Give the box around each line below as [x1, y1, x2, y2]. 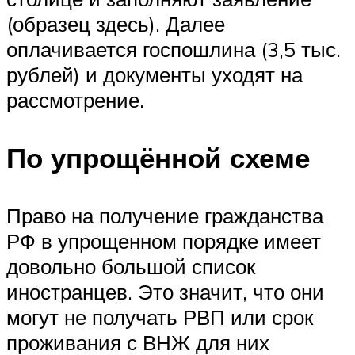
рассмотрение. [6, 86, 144, 113]
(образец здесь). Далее [6, 10, 225, 36]
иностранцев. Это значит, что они [6, 279, 324, 305]
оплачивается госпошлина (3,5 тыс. [6, 36, 341, 62]
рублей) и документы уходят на [6, 61, 303, 87]
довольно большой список [6, 254, 255, 280]
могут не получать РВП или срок [6, 304, 313, 330]
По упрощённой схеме [6, 139, 310, 175]
